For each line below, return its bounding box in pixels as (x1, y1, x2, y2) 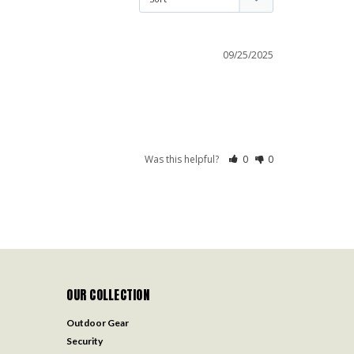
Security (66, 335, 104, 348)
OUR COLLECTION (66, 285, 149, 305)
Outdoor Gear (66, 317, 130, 330)
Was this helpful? (145, 153, 222, 167)
